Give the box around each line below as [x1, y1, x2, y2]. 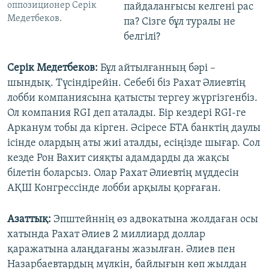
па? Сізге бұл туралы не [123, 16, 235, 28]
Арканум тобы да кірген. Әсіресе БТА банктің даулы [7, 122, 261, 134]
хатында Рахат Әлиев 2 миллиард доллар [7, 229, 205, 241]
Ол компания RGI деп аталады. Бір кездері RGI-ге [7, 107, 246, 119]
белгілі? [123, 31, 160, 43]
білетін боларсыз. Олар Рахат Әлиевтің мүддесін [7, 168, 239, 180]
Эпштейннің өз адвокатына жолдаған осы [51, 214, 258, 226]
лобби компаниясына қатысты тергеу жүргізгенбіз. [7, 92, 258, 104]
